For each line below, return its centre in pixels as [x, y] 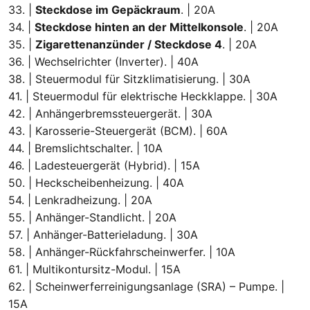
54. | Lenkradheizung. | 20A [80, 200]
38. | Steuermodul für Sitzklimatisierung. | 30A [129, 79]
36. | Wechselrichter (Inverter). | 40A [103, 61]
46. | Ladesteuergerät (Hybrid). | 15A [104, 165]
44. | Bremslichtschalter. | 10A [85, 148]
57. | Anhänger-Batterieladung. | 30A [103, 234]
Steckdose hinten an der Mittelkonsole [139, 27]
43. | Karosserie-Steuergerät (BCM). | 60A [118, 130]
